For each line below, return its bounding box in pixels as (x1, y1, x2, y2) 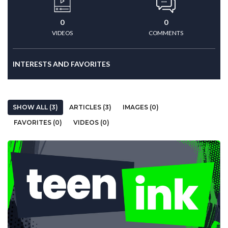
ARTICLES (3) (69, 103, 111, 111)
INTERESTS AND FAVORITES (13, 60, 110, 68)
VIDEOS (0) (73, 119, 109, 126)
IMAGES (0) (123, 103, 159, 111)
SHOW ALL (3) (13, 103, 58, 111)
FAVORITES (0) (14, 119, 62, 126)
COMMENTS (149, 29, 183, 37)
